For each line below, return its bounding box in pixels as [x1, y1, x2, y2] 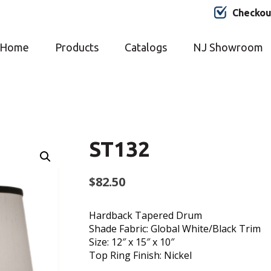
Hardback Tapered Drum [88, 209, 202, 222]
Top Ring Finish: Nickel [88, 249, 192, 262]
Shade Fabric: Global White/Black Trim [88, 222, 261, 235]
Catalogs [124, 41, 167, 53]
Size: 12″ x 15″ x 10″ [88, 235, 174, 249]
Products [54, 41, 99, 53]
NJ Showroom [192, 41, 263, 53]
